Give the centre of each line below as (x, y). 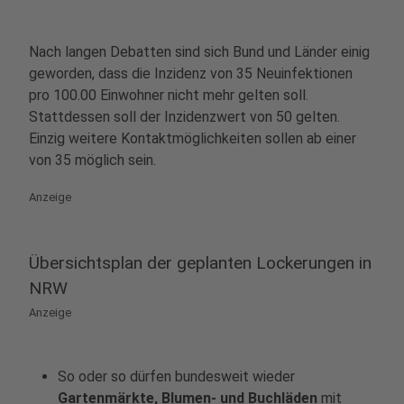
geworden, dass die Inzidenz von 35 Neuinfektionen (191, 73)
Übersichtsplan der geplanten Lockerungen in (200, 263)
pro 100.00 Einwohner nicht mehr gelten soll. (169, 95)
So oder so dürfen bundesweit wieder (176, 376)
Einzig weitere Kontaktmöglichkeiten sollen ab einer (193, 138)
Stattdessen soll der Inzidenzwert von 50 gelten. (184, 117)
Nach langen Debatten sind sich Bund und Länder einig (199, 52)
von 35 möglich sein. (92, 160)
